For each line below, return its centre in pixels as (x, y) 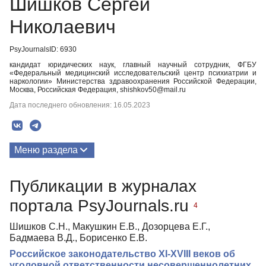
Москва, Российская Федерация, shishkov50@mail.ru (98, 90)
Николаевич (63, 27)
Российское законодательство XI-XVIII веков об (122, 254)
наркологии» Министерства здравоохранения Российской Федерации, (133, 81)
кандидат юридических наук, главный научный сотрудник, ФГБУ (133, 65)
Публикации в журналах (103, 186)
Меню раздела (46, 150)
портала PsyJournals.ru (102, 205)
